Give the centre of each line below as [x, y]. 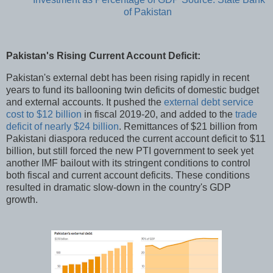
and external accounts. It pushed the [85, 102]
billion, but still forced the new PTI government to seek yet [130, 151]
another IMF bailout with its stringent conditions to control [128, 163]
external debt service [209, 102]
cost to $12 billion [44, 114]
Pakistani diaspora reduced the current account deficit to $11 [136, 138]
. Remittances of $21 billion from [188, 126]
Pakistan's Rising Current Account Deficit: [103, 56]
